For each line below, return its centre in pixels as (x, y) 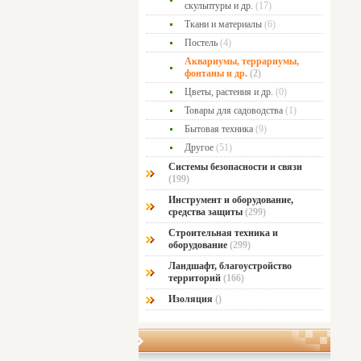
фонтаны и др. (216, 73)
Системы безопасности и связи (235, 167)
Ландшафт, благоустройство (230, 266)
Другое (199, 147)
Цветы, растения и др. (229, 92)
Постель (201, 43)
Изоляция (192, 299)
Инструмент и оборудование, (231, 200)
